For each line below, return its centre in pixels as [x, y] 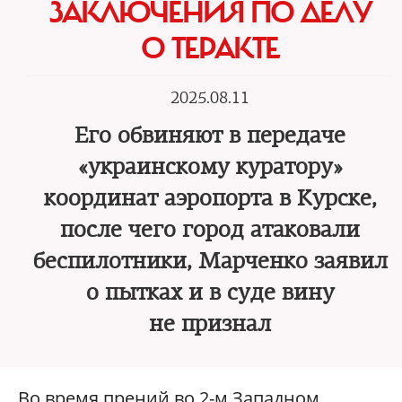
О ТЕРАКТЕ [210, 48]
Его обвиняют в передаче [210, 135]
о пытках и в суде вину [210, 293]
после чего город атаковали [210, 230]
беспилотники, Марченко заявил [210, 261]
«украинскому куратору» [210, 167]
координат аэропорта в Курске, [210, 198]
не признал [210, 324]
